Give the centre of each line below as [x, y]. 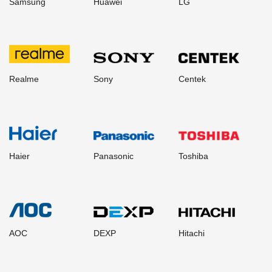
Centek [192, 79]
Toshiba [193, 156]
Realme [24, 79]
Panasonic [114, 156]
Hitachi [191, 233]
